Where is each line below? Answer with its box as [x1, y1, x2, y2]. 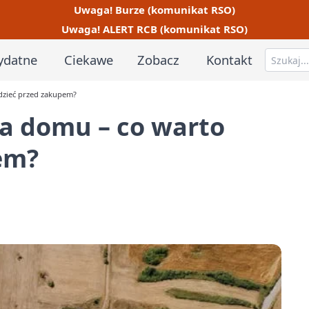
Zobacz [137, 50, 180, 68]
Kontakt [206, 50, 253, 68]
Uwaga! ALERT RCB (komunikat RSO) [61, 22, 248, 37]
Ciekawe [63, 50, 113, 68]
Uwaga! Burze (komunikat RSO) [74, 2, 235, 17]
